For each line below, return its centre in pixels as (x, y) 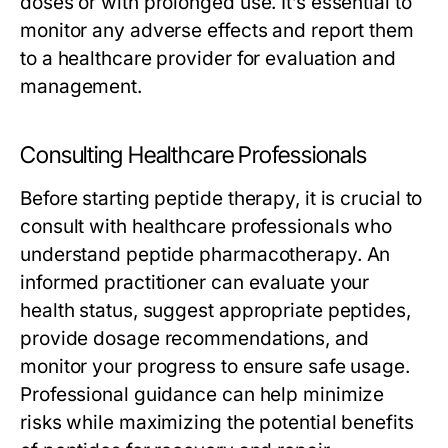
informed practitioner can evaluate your (195, 282)
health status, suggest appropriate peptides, (215, 310)
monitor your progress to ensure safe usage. (215, 366)
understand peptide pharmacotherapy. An (205, 254)
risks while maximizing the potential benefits (217, 422)
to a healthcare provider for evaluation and (208, 58)
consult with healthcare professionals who (206, 226)
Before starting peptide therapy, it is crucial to (221, 198)
